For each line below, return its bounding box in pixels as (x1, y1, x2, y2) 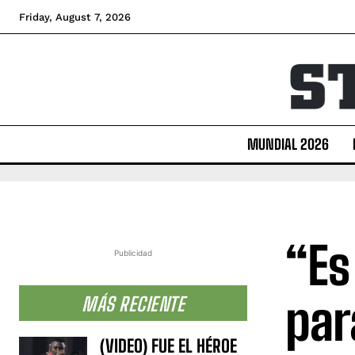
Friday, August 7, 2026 (19, 11, 131, 23)
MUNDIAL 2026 (246, 135, 329, 153)
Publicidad (114, 247, 152, 258)
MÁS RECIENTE (82, 292, 185, 315)
